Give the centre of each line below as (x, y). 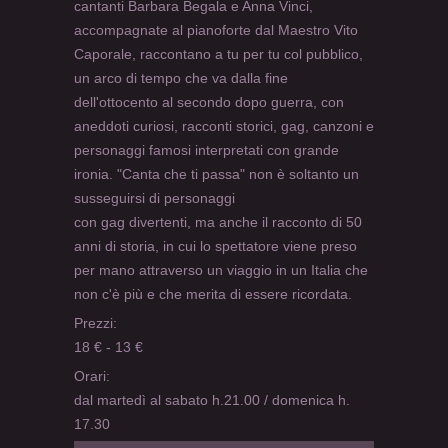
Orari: (92, 376)
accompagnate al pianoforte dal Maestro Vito (216, 30)
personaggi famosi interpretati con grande (206, 150)
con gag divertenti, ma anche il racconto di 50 (218, 222)
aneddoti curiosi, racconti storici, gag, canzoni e (224, 126)
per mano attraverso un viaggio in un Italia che (221, 270)
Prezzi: (95, 323)
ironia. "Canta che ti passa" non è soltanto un (216, 174)
